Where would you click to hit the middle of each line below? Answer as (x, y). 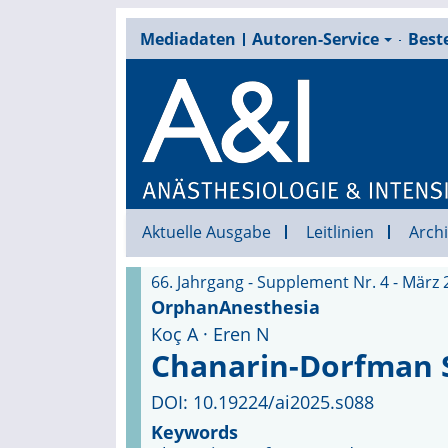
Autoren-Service (315, 39)
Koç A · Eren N (210, 334)
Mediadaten (187, 39)
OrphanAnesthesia (235, 307)
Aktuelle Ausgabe (206, 232)
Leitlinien (339, 232)
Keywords (194, 432)
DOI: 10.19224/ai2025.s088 (262, 402)
